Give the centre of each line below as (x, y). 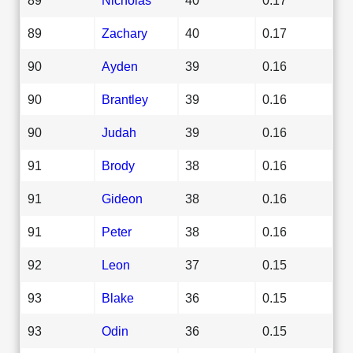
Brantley (125, 99)
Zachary (124, 33)
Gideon (122, 198)
